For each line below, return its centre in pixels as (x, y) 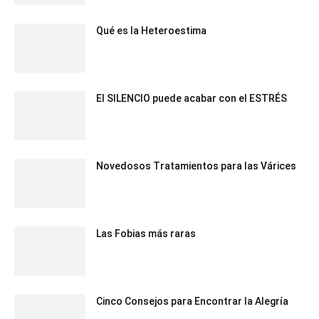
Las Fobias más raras (146, 233)
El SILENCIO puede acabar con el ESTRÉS (192, 98)
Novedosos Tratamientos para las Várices (196, 166)
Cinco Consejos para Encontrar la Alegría (192, 301)
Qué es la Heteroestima (151, 30)
